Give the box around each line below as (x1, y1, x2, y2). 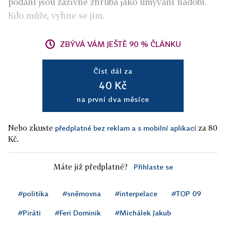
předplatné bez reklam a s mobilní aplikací (55, 124, 196, 132)
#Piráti (18, 208, 41, 217)
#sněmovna (63, 189, 101, 198)
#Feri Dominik (55, 208, 101, 217)
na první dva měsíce (76, 95, 150, 103)
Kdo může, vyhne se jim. (8, 10, 104, 21)
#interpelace (115, 189, 157, 198)
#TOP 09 (172, 189, 201, 198)
